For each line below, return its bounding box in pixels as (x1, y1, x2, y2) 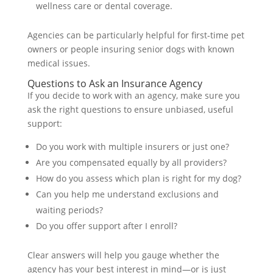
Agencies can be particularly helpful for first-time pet (27, 29, 244, 41)
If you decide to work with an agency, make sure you (27, 89, 240, 101)
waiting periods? (35, 204, 103, 216)
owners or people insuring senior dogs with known (27, 43, 235, 55)
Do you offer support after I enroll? (35, 219, 177, 232)
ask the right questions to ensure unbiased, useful (27, 103, 233, 115)
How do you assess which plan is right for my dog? (35, 172, 241, 184)
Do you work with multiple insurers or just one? (35, 140, 229, 152)
